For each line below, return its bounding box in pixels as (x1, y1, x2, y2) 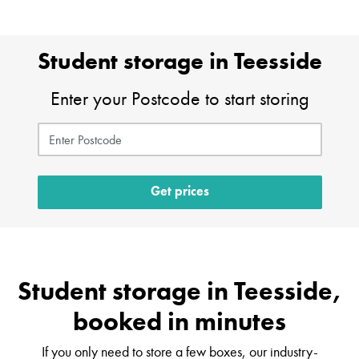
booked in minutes (73, 305, 286, 338)
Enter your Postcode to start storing (50, 87, 309, 111)
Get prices (150, 186, 209, 200)
